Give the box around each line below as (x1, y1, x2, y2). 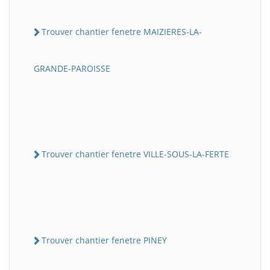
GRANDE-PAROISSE (34, 62, 110, 74)
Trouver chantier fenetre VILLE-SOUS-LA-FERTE (42, 148, 229, 160)
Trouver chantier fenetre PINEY (42, 234, 167, 246)
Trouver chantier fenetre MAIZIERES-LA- (42, 25, 202, 37)
